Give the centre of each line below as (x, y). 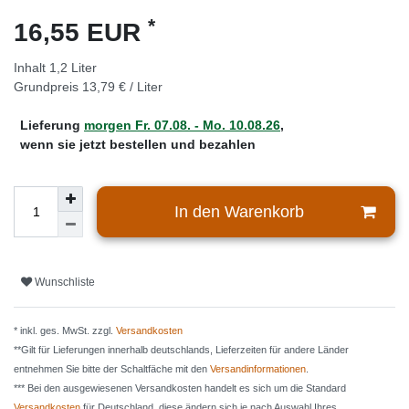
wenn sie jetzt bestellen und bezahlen (138, 145)
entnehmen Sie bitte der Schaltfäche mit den (112, 369)
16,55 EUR (81, 33)
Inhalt (31, 68)
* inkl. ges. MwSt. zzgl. (65, 331)
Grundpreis (48, 87)
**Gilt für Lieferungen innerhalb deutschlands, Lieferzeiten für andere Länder (181, 350)
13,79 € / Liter (122, 87)
